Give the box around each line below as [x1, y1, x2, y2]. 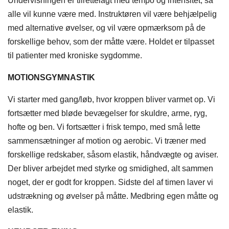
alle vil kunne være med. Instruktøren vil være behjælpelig [8, 10, 217, 19]
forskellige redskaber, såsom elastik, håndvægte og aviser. [8, 150, 218, 159]
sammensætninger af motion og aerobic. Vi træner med [8, 136, 206, 146]
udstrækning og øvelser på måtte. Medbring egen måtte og [8, 192, 218, 201]
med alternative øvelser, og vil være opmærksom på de [8, 24, 205, 33]
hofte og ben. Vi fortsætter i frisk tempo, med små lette [8, 123, 200, 132]
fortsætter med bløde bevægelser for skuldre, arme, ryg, [8, 109, 207, 118]
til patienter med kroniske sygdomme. [8, 51, 142, 60]
